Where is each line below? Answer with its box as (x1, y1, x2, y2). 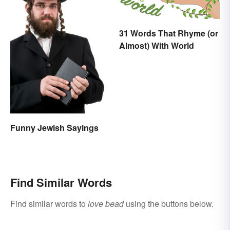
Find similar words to (10, 197, 88, 209)
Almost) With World (119, 40, 194, 52)
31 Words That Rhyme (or (119, 27, 218, 40)
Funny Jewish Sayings (10, 121, 99, 133)
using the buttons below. (124, 197, 214, 209)
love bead (88, 197, 124, 209)
